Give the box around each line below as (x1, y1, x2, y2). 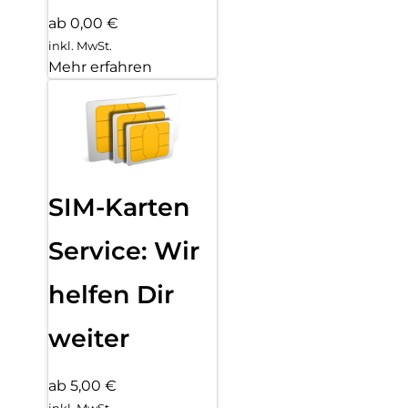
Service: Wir (48, 235, 199, 266)
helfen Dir (48, 279, 174, 310)
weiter (48, 322, 129, 353)
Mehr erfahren (48, 57, 152, 76)
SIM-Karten (48, 191, 190, 222)
